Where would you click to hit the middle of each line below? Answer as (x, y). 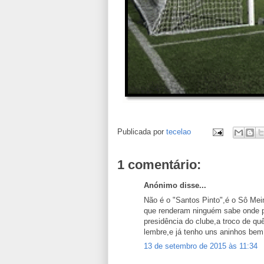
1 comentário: (159, 165)
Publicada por (142, 132)
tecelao (179, 132)
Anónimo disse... (175, 185)
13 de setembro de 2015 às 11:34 (201, 246)
